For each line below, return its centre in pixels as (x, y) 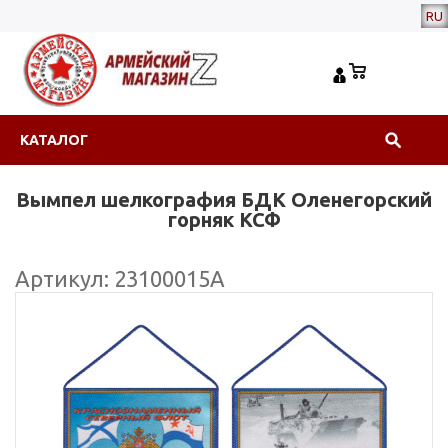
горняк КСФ (224, 219)
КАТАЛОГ (54, 140)
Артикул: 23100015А (120, 278)
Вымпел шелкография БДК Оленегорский (224, 199)
